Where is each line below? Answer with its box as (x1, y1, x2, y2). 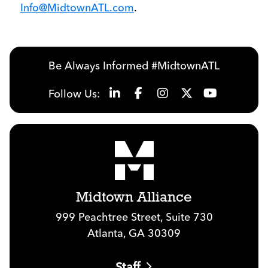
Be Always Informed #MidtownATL (48, 58, 220, 72)
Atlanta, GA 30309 (87, 226, 181, 240)
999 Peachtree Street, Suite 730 (55, 210, 213, 224)
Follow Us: (48, 86, 100, 100)
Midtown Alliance (76, 191, 192, 206)
